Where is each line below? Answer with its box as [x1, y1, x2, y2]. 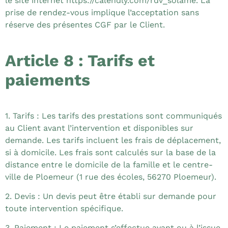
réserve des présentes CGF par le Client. [5, 20, 165, 30]
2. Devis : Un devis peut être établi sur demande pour [5, 191, 216, 202]
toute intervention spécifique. [5, 204, 123, 214]
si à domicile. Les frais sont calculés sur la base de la [5, 147, 216, 157]
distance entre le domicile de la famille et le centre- [5, 159, 213, 169]
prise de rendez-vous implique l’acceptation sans [5, 8, 199, 18]
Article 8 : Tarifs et [5, 50, 155, 70]
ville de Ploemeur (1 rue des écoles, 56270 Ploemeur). [5, 172, 216, 182]
